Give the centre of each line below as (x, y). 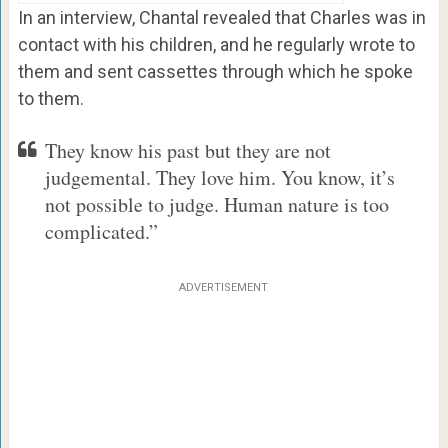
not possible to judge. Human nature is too (216, 204)
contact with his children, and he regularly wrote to (216, 44)
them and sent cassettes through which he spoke (215, 71)
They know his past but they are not (187, 150)
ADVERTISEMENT (224, 287)
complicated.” (101, 231)
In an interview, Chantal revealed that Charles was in (221, 17)
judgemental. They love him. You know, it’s (219, 177)
